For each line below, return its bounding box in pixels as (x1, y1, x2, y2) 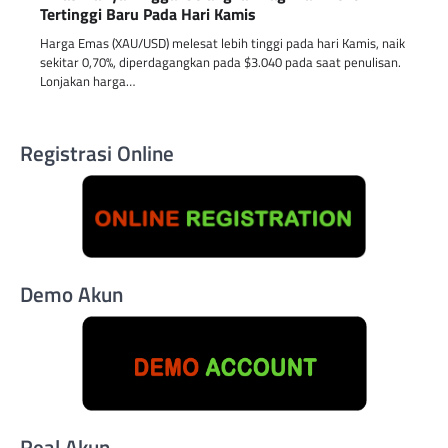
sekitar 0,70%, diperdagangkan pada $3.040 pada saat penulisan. (40, 52, 401, 73)
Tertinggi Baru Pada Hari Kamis (40, 2, 256, 27)
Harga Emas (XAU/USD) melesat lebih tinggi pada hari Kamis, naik (40, 33, 405, 54)
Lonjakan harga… (40, 71, 135, 92)
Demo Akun (20, 278, 123, 311)
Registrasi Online (20, 137, 174, 170)
